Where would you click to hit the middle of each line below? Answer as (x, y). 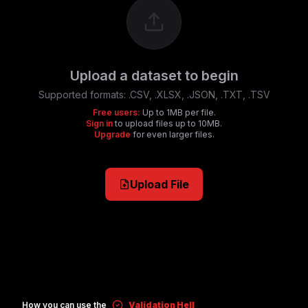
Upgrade (112, 134)
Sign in (99, 123)
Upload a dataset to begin (154, 75)
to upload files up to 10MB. (167, 123)
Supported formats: (83, 94)
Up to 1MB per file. (178, 112)
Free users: (116, 112)
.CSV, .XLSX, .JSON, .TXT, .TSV (199, 94)
